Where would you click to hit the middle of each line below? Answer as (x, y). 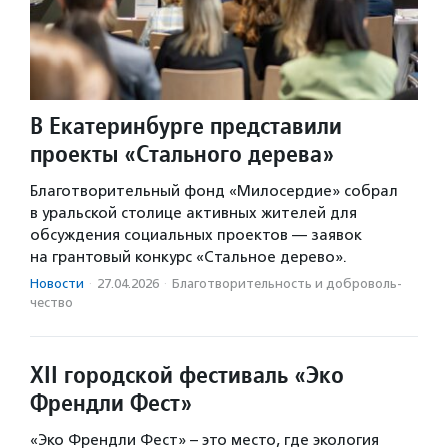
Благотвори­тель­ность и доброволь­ (287, 284)
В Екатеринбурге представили (186, 126)
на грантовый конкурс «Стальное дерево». (188, 257)
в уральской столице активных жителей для (193, 213)
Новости (57, 284)
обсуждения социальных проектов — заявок (196, 235)
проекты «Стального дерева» (182, 154)
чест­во (51, 303)
